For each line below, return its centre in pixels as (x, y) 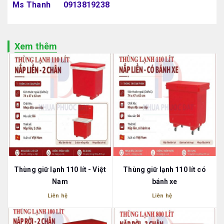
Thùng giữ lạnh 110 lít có (164, 170)
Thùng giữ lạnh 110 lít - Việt (60, 170)
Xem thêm (36, 46)
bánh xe (164, 182)
